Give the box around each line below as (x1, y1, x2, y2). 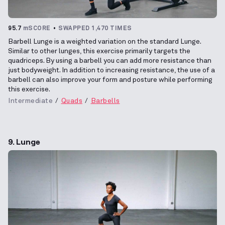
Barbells (90, 97, 120, 104)
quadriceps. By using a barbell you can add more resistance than (8, 57, 211, 64)
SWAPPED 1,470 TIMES (58, 25, 132, 32)
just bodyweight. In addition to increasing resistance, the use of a (8, 66, 215, 74)
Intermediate (8, 97, 53, 104)
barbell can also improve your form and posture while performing (8, 76, 212, 83)
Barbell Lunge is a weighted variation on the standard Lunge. (8, 38, 201, 45)
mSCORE (23, 25, 51, 32)
